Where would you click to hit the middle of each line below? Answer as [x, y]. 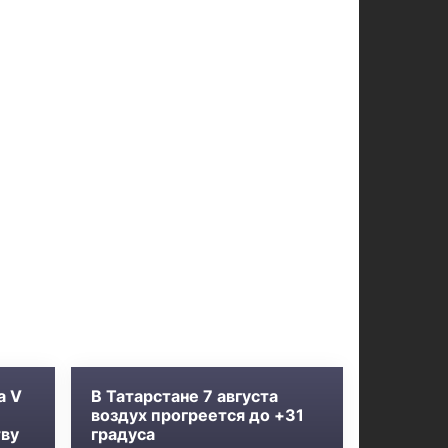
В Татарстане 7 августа [185, 396]
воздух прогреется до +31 [198, 415]
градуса [123, 434]
